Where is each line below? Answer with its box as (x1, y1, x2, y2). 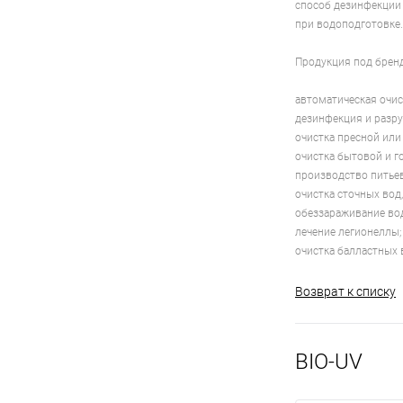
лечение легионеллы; (295, 226, 401, 239)
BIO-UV (295, 349, 363, 375)
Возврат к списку (295, 284, 396, 300)
